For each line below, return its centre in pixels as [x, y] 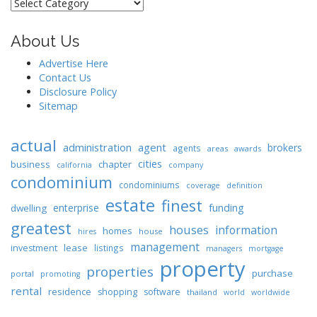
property [203, 269]
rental [26, 291]
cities [150, 163]
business [30, 164]
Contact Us [65, 77]
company [186, 165]
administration [97, 147]
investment [34, 248]
